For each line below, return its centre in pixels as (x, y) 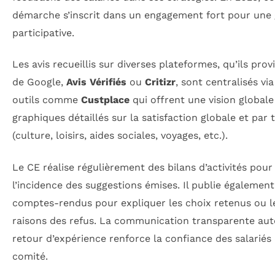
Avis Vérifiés (96, 82)
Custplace (105, 100)
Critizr (160, 82)
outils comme (47, 100)
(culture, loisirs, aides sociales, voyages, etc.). (120, 136)
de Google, (39, 82)
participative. (43, 33)
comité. (30, 256)
